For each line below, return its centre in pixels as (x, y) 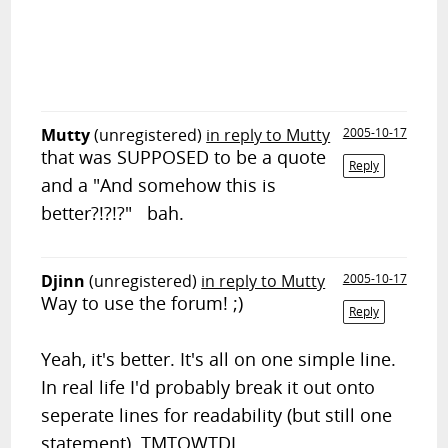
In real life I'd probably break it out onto (208, 387)
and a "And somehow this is (159, 185)
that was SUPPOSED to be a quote (184, 157)
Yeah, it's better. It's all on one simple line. (219, 359)
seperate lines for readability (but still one (217, 415)
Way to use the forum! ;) (142, 303)
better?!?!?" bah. (113, 213)
